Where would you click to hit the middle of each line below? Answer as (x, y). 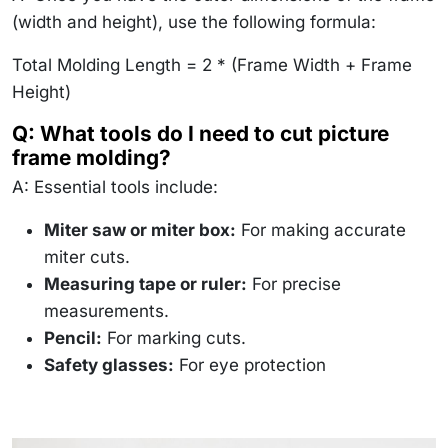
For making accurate (321, 229)
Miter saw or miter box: (140, 229)
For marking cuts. (174, 337)
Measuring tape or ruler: (145, 283)
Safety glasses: (109, 364)
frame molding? (91, 157)
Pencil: (73, 337)
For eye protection (250, 364)
